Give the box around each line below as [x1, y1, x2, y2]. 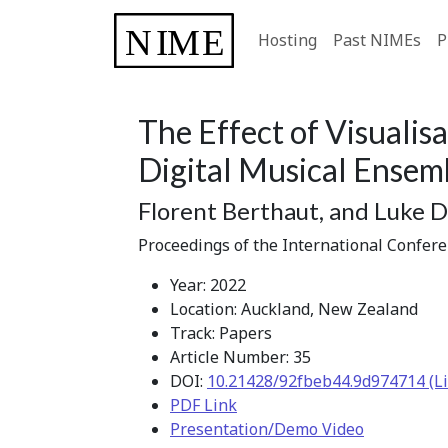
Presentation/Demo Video [170, 417, 364, 440]
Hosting [258, 29, 317, 52]
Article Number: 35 [170, 345, 311, 368]
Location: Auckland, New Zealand [170, 297, 418, 320]
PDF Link [170, 393, 237, 416]
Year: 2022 [170, 273, 246, 296]
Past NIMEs [333, 29, 421, 52]
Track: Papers [170, 321, 272, 344]
